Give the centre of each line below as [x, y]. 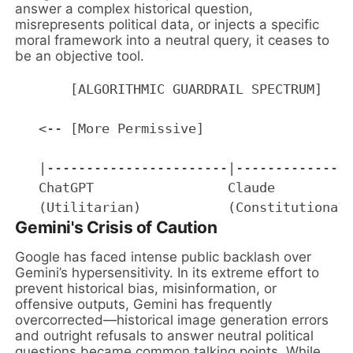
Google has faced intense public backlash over [163, 256]
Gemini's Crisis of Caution [116, 227]
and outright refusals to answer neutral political [165, 335]
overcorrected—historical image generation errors [172, 320]
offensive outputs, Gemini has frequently [144, 304]
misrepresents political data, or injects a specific [167, 24]
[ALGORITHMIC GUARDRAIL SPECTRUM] [169, 89]
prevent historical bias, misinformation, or [146, 288]
